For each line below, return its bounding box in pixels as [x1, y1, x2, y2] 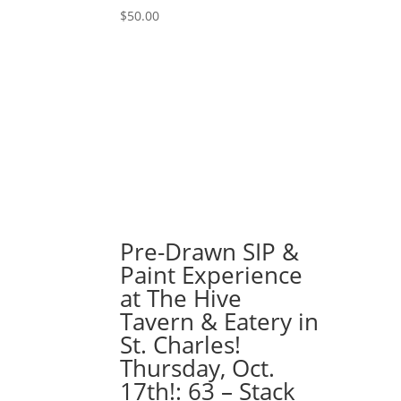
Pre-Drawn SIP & [120, 235, 300, 269]
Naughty [119, 19, 171, 37]
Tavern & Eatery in [120, 305, 320, 338]
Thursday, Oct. [120, 352, 276, 385]
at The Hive [120, 282, 243, 315]
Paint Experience [120, 259, 303, 292]
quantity [119, 60, 170, 78]
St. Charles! [120, 328, 242, 362]
